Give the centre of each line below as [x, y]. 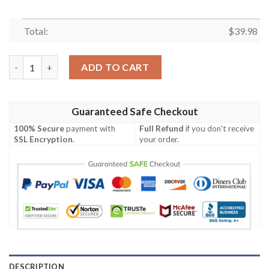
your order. [159, 139]
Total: [36, 31]
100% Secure [39, 128]
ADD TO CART [115, 67]
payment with [90, 128]
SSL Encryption [44, 139]
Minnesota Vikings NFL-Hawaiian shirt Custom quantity [123, 62]
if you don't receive [219, 128]
